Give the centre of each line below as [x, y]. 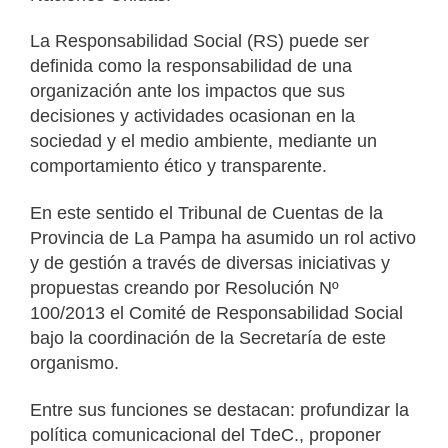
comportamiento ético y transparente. [178, 166]
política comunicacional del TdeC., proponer [205, 434]
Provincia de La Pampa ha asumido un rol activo [223, 237]
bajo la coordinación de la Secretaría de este [208, 337]
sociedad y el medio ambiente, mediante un [203, 141]
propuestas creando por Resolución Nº [184, 287]
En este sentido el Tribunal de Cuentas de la [206, 212]
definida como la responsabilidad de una [191, 66]
